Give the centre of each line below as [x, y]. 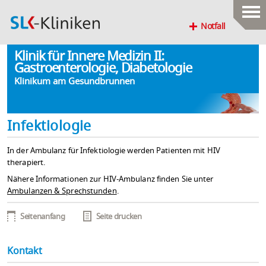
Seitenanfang [43, 217]
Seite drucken [119, 217]
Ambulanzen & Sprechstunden [62, 191]
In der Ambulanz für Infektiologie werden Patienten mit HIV [114, 151]
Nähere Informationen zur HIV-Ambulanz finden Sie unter [110, 179]
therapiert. [26, 163]
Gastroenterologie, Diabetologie [103, 68]
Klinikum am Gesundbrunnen [75, 81]
